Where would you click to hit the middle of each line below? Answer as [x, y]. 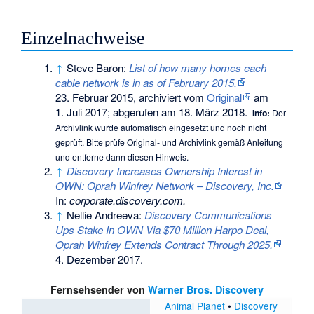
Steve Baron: [98, 67]
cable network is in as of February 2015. [146, 82]
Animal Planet [194, 305]
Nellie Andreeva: [106, 214]
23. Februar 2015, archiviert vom [131, 97]
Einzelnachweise [83, 38]
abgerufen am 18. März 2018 [178, 111]
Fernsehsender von [99, 290]
